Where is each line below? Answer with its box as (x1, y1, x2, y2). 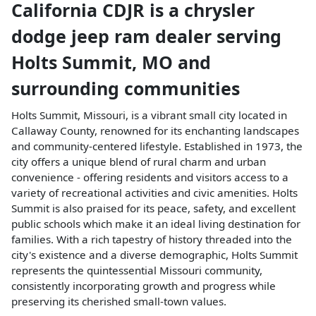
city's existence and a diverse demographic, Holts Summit (11, 247, 298, 262)
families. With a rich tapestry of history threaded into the (11, 231, 292, 246)
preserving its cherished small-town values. (11, 293, 226, 308)
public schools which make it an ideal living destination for (11, 216, 300, 231)
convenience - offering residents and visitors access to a (11, 169, 288, 184)
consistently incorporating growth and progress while (11, 278, 276, 293)
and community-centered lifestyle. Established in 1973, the (11, 138, 303, 153)
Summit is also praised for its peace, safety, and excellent (11, 200, 296, 215)
